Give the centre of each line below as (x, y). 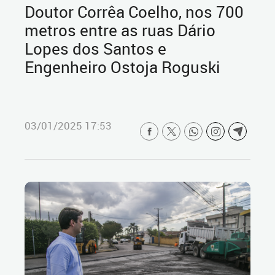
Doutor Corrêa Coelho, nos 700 (134, 12)
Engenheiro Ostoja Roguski (122, 67)
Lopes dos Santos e (95, 48)
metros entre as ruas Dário (120, 30)
